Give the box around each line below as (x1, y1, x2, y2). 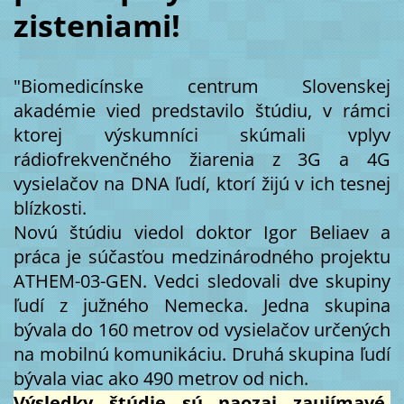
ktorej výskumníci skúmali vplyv (13, 123, 391, 148)
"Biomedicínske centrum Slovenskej (13, 74, 391, 99)
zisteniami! (13, 5, 180, 47)
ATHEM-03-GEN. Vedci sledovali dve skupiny (13, 269, 391, 294)
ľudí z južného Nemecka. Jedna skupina (13, 293, 391, 318)
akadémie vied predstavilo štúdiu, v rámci (13, 98, 391, 124)
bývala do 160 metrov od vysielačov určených (13, 317, 391, 343)
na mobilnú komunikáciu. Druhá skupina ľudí (13, 342, 391, 367)
